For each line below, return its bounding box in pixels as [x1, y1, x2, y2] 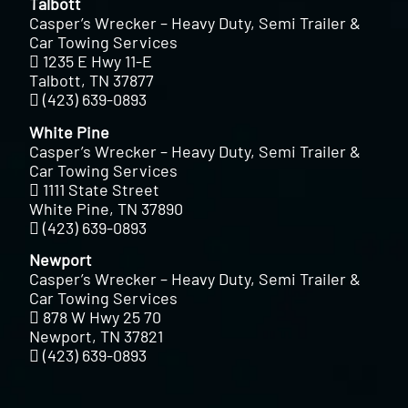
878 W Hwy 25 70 [43, 306, 162, 327]
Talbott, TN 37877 [29, 70, 155, 91]
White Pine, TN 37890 [29, 198, 184, 219]
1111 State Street [43, 178, 160, 199]
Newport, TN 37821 [29, 325, 164, 346]
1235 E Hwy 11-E [43, 51, 153, 72]
